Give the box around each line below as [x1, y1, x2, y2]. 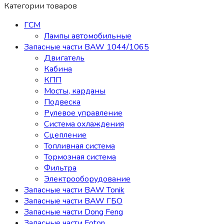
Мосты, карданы [44, 85, 105, 97]
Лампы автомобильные [44, 30, 131, 42]
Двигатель [44, 52, 84, 64]
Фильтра [44, 162, 76, 174]
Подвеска [44, 96, 80, 108]
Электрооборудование [44, 173, 130, 185]
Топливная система [44, 140, 115, 152]
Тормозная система [44, 151, 116, 163]
